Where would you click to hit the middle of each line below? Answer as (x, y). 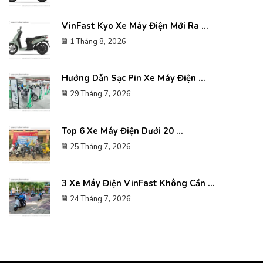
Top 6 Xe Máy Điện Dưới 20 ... (122, 131)
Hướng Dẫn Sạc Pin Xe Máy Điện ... (134, 78)
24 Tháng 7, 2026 (100, 199)
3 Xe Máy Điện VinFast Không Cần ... (138, 183)
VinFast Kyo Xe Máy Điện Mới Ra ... (135, 26)
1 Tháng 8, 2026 (98, 42)
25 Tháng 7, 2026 (100, 146)
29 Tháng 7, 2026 (100, 94)
